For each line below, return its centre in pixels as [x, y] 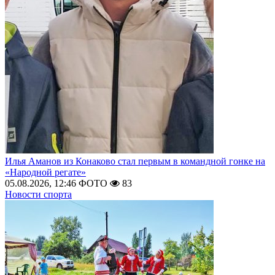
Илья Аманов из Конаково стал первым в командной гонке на [135, 161]
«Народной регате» [45, 172]
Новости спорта [38, 194]
